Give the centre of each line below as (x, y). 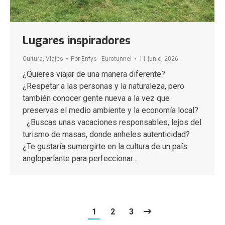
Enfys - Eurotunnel (106, 59)
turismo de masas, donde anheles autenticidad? (106, 135)
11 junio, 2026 (159, 59)
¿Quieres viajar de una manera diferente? (94, 74)
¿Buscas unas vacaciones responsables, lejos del (112, 123)
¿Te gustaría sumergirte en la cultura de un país (105, 147)
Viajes (54, 59)
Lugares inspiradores (77, 41)
